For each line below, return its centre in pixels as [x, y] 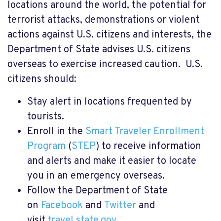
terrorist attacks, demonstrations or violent [104, 20]
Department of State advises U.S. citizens [99, 50]
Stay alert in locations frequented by [110, 102]
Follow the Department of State [97, 191]
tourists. [46, 117]
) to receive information [148, 147]
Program [46, 147]
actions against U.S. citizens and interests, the [110, 35]
